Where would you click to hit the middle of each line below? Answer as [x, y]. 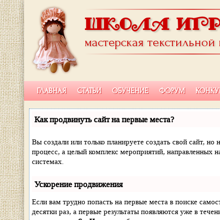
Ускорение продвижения [79, 184]
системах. [48, 162]
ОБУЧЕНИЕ [130, 91]
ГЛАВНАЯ [52, 91]
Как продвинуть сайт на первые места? [104, 119]
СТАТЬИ [89, 91]
